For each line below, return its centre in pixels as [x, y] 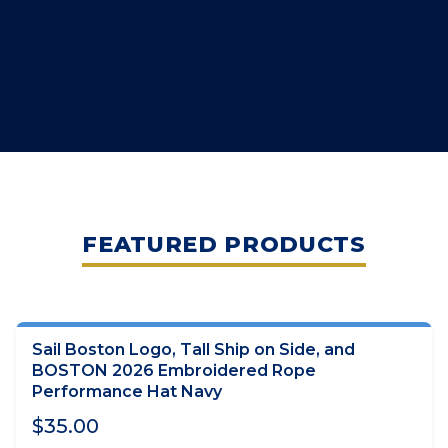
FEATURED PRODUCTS [224, 244]
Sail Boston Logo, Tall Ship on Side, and [193, 349]
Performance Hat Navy [127, 391]
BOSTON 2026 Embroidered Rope [174, 370]
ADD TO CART [224, 359]
